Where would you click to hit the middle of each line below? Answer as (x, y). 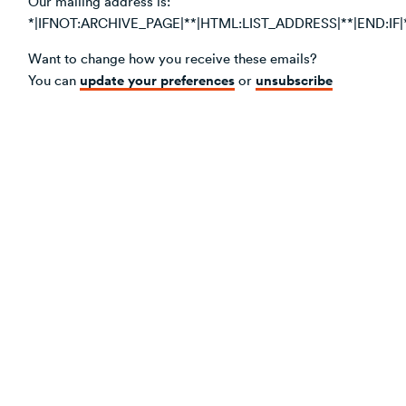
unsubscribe (294, 79)
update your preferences (157, 79)
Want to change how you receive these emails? (173, 58)
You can (54, 79)
